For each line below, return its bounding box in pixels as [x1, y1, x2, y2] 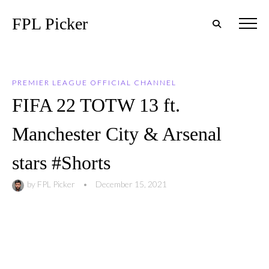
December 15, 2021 [95, 179, 167, 189]
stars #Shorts [12, 152, 110, 174]
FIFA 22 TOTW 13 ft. [12, 94, 180, 116]
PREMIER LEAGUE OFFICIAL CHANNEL [12, 78, 177, 87]
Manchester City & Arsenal [12, 123, 222, 145]
